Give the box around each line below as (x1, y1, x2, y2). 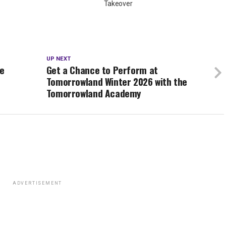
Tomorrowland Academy (46, 86, 142, 101)
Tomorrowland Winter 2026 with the (46, 74, 188, 89)
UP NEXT (46, 55, 71, 63)
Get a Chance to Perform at (46, 63, 158, 78)
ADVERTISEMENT (12, 181, 63, 186)
